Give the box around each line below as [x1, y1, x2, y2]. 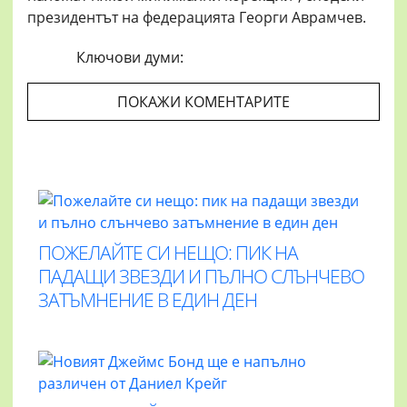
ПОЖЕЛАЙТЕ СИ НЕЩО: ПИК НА [38, 240, 298, 266]
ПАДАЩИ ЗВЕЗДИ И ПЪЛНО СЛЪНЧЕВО [38, 263, 364, 290]
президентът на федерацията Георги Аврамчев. [27, 7, 366, 28]
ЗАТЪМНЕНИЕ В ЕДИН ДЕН [38, 287, 257, 313]
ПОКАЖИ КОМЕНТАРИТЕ [117, 92, 290, 113]
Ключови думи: [76, 47, 184, 68]
